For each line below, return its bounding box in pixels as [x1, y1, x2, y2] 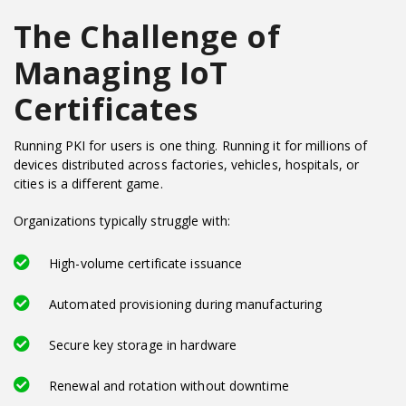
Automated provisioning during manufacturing [49, 295, 323, 313]
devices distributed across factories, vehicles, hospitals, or [14, 155, 360, 173]
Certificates [14, 87, 198, 130]
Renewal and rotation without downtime [49, 376, 289, 394]
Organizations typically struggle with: [14, 211, 230, 229]
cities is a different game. [14, 174, 163, 192]
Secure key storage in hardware [49, 335, 237, 353]
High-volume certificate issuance [49, 254, 243, 272]
